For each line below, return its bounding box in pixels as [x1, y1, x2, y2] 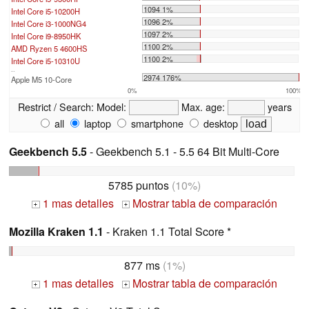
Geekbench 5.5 [9, 143, 87, 160]
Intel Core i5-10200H [11, 6, 80, 17]
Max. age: [178, 99, 228, 114]
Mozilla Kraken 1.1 [9, 223, 103, 240]
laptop [81, 116, 111, 131]
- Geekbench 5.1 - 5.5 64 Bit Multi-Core [87, 143, 279, 160]
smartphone [128, 116, 183, 131]
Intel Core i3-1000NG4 [11, 18, 86, 30]
